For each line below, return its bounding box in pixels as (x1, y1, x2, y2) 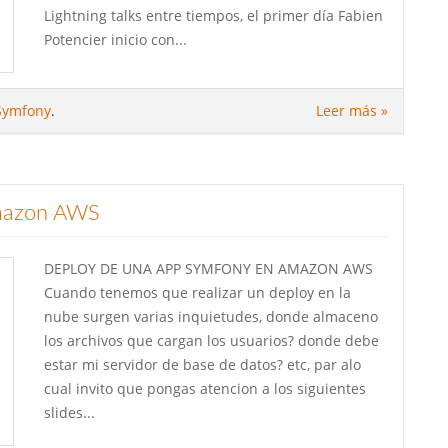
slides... (44, 402, 95, 422)
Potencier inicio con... (44, 30, 187, 49)
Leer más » (315, 100, 388, 120)
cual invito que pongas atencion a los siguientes (44, 378, 366, 398)
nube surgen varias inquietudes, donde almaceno (44, 306, 378, 326)
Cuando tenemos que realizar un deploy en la (44, 282, 351, 302)
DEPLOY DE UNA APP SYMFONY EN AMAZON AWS (44, 258, 373, 278)
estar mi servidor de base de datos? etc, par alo (44, 354, 361, 374)
